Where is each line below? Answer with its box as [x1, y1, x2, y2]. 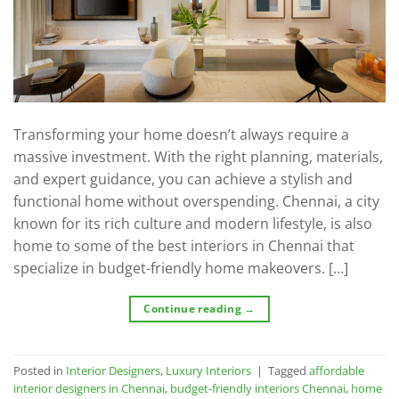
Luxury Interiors [166, 362, 251, 379]
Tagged [268, 362, 309, 379]
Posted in [13, 362, 66, 379]
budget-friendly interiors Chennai [170, 379, 346, 396]
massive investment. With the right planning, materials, [13, 147, 383, 167]
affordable [309, 362, 364, 379]
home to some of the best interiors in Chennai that [13, 236, 354, 256]
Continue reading [143, 301, 245, 317]
